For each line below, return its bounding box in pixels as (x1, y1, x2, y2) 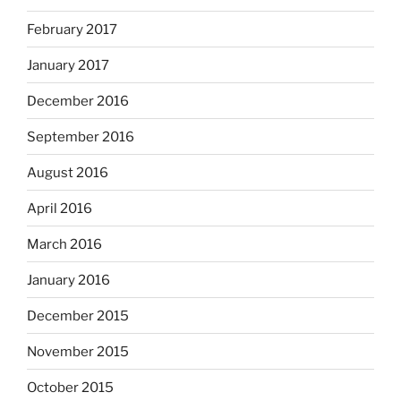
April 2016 (27, 200, 92, 217)
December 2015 (27, 307, 129, 324)
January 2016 (27, 271, 110, 288)
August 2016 (27, 164, 108, 181)
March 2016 (27, 235, 102, 252)
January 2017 (27, 56, 109, 73)
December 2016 (27, 92, 129, 109)
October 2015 (27, 379, 114, 396)
